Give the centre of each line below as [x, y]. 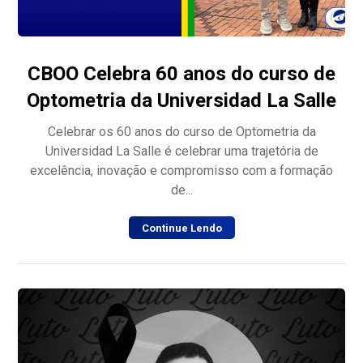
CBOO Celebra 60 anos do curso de [181, 73]
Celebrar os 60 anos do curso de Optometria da [181, 131]
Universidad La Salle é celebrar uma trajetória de [181, 151]
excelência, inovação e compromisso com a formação [181, 170]
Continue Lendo [181, 228]
